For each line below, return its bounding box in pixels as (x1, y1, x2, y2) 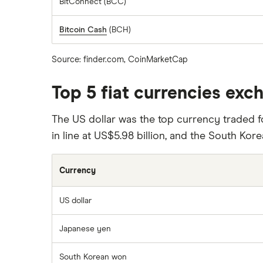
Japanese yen (59, 225, 111, 233)
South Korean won (59, 253, 127, 261)
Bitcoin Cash (59, 26, 107, 34)
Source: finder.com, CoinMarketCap (52, 56, 188, 64)
